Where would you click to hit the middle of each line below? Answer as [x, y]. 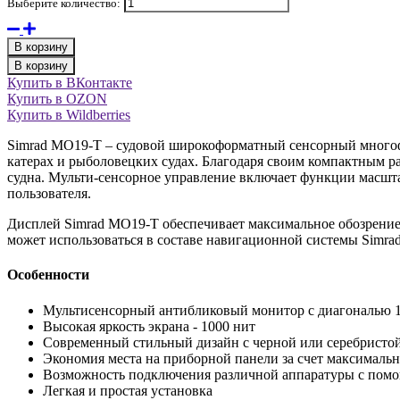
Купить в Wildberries [69, 115]
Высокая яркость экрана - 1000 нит [149, 326]
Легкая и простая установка [128, 390]
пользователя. [49, 194]
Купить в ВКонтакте [70, 83]
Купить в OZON [57, 99]
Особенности [48, 275]
